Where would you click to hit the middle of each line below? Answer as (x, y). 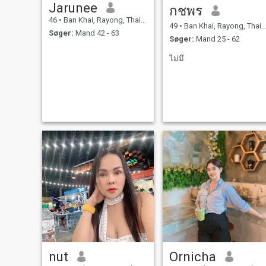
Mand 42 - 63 (96, 33)
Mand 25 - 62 (217, 39)
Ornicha (192, 256)
